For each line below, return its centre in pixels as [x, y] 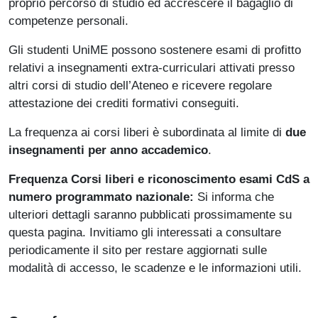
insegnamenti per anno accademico [108, 150]
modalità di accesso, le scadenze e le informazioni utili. [155, 268]
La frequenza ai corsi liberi [79, 132]
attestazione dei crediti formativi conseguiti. [124, 103]
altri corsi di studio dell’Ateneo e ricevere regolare [140, 86]
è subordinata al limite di [219, 132]
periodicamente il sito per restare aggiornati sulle [138, 250]
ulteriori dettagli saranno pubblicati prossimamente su [150, 215]
